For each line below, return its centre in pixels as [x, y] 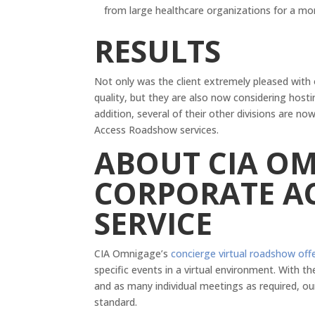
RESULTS [158, 51]
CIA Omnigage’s [133, 253]
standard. [116, 302]
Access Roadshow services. [160, 129]
